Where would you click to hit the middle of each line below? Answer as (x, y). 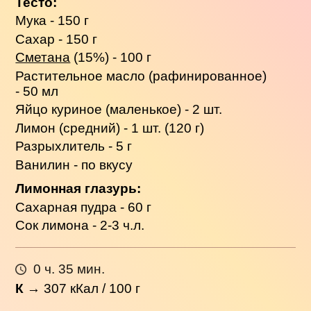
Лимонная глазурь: (78, 189)
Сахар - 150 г (57, 39)
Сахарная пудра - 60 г (84, 207)
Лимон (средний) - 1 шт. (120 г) (110, 128)
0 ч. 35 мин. (69, 269)
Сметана (43, 58)
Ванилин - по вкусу (74, 165)
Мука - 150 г (52, 21)
